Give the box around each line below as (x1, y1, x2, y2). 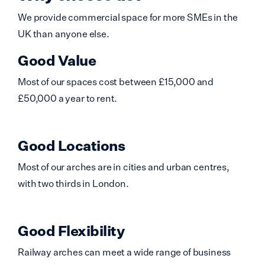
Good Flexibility (18, 222, 124, 240)
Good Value (18, 51, 96, 70)
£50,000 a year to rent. (18, 92, 118, 105)
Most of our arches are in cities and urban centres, (18, 161, 230, 173)
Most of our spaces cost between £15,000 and (18, 76, 214, 88)
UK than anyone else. (18, 28, 109, 40)
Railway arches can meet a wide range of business (18, 246, 231, 258)
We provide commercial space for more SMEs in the (18, 11, 238, 24)
